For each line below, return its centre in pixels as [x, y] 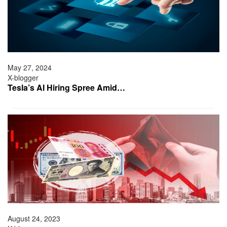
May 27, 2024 [30, 68]
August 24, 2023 [34, 219]
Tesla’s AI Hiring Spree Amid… [66, 88]
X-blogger [23, 78]
